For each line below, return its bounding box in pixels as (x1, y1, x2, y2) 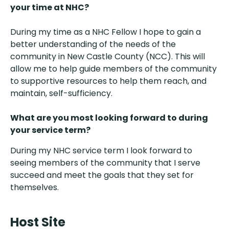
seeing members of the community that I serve (10, 157, 200, 169)
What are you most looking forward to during (10, 112, 208, 124)
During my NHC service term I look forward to (10, 145, 192, 157)
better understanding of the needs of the (10, 38, 176, 51)
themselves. (10, 181, 61, 194)
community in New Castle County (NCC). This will (10, 51, 205, 63)
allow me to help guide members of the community (10, 63, 217, 75)
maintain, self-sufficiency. (10, 87, 114, 100)
